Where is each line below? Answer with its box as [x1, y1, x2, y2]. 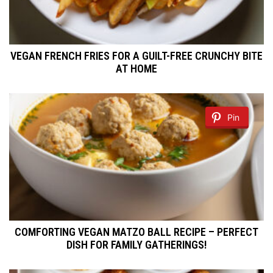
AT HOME [116, 62, 157, 76]
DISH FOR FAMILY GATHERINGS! [66, 238, 207, 252]
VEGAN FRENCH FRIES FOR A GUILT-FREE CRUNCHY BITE [10, 49, 263, 63]
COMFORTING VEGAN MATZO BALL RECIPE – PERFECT [15, 225, 258, 239]
